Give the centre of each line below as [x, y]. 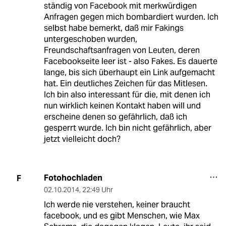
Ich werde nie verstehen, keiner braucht [117, 205]
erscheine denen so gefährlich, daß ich [115, 117]
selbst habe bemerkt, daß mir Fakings [114, 28]
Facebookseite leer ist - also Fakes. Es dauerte [130, 62]
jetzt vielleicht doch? [82, 139]
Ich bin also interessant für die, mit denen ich [127, 95]
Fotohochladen [73, 178]
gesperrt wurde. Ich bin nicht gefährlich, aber [127, 128]
